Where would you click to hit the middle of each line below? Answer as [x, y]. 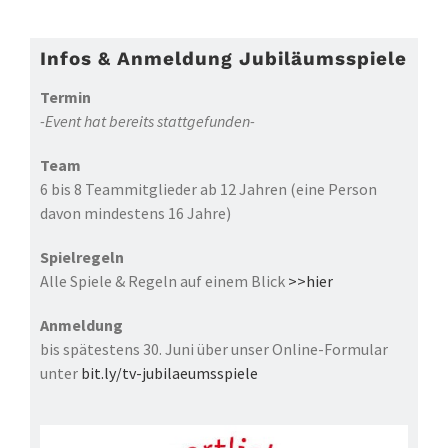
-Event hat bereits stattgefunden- [147, 120]
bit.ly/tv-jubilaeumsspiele [169, 372]
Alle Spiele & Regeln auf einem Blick [163, 280]
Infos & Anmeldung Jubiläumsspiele [223, 58]
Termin [65, 96]
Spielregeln [81, 256]
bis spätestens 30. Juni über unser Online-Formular [213, 348]
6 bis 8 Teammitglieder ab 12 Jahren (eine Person [208, 188]
